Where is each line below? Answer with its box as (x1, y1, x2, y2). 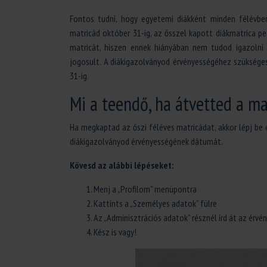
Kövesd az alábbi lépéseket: (70, 159, 173, 171)
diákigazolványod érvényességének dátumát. (70, 135, 223, 147)
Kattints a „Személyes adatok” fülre (94, 197, 217, 209)
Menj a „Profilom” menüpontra (94, 183, 197, 195)
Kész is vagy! (94, 226, 136, 238)
